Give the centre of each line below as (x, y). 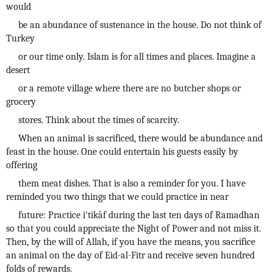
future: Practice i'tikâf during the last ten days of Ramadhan (139, 215)
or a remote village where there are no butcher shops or (129, 88)
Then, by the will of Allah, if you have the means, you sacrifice (131, 242)
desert (18, 70)
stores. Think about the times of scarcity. (99, 120)
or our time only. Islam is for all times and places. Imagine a (137, 57)
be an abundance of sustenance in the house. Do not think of (140, 25)
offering (22, 165)
